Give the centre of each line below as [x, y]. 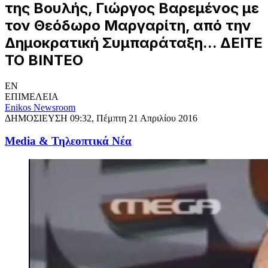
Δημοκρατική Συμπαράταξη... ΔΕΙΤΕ [134, 42]
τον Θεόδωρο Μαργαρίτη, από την [128, 25]
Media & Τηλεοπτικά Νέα [68, 141]
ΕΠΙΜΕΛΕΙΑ [32, 96]
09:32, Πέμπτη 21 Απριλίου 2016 [134, 118]
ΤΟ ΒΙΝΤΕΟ [44, 60]
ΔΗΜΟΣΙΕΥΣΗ [37, 118]
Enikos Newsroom [40, 107]
